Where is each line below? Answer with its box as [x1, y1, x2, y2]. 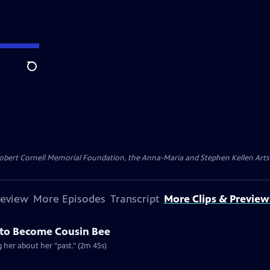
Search [27, 67, 56, 79]
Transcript [110, 192, 159, 206]
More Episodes [33, 192, 105, 206]
